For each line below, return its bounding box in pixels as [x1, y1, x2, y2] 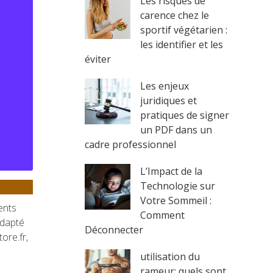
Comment [140, 208, 185, 222]
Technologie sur [140, 179, 215, 193]
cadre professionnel [85, 138, 176, 151]
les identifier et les [140, 38, 223, 51]
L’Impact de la [140, 165, 202, 178]
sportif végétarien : [140, 23, 227, 37]
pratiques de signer [140, 108, 229, 122]
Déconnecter [85, 223, 143, 236]
